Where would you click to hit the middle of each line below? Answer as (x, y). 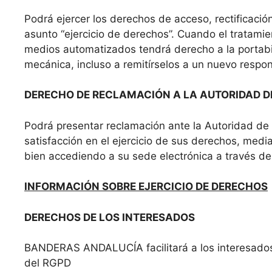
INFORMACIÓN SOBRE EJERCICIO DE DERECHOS (146, 187)
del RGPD (48, 263)
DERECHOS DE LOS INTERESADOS (110, 217)
